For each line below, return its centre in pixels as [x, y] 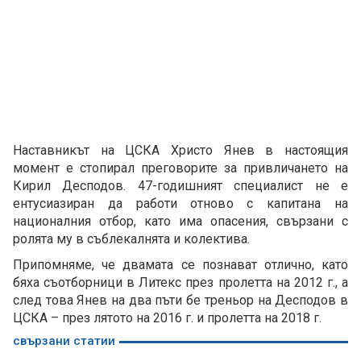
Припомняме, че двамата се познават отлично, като [180, 265]
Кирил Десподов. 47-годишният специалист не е [180, 186]
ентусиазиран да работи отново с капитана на [180, 204]
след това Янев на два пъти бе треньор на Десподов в [180, 301]
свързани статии [64, 341]
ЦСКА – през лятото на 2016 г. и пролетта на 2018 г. [167, 318]
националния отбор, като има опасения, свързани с [180, 222]
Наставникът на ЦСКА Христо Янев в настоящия [180, 151]
